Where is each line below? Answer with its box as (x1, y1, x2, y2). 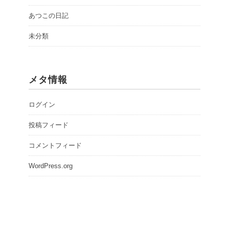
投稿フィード (29, 121, 68, 129)
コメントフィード (29, 142, 82, 150)
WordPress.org (29, 162, 73, 170)
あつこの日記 (29, 12, 68, 20)
